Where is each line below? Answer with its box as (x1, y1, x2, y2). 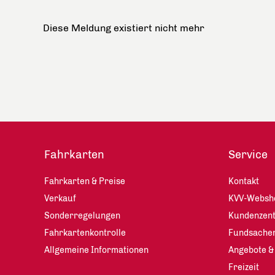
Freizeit (228, 262, 259, 273)
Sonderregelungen (44, 211, 120, 222)
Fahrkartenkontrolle (44, 228, 126, 239)
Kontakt (228, 176, 259, 187)
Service (228, 148, 268, 162)
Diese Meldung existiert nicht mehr (43, 22, 204, 34)
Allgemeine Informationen (44, 245, 149, 256)
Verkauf (44, 193, 76, 204)
